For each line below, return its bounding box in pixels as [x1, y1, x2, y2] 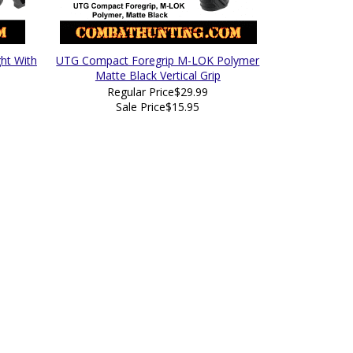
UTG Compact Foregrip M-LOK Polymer [56, 53, 260, 68]
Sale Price [116, 99, 166, 114]
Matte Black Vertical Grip [95, 68, 221, 83]
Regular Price [107, 84, 175, 99]
